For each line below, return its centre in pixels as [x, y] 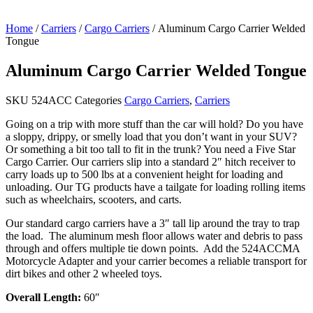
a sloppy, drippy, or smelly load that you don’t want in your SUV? [151, 136]
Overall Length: [45, 297]
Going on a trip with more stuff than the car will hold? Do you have [154, 124]
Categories [98, 100]
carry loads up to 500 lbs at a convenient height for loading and [144, 174]
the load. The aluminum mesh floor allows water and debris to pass [154, 235]
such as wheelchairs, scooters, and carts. [94, 199]
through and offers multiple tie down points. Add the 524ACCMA [153, 248]
